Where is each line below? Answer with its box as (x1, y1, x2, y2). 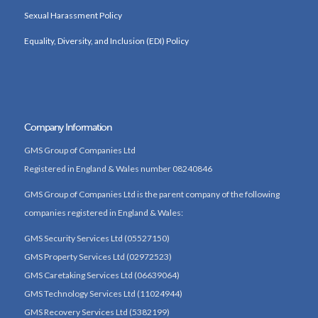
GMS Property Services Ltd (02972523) (23, 251, 172, 263)
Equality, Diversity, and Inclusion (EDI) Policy (23, 35, 189, 47)
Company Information (23, 123, 111, 133)
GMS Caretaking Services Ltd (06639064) (23, 270, 180, 281)
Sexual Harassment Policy (23, 10, 122, 21)
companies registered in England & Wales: (23, 207, 183, 218)
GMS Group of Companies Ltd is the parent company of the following (23, 188, 280, 199)
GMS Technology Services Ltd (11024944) (23, 288, 182, 300)
